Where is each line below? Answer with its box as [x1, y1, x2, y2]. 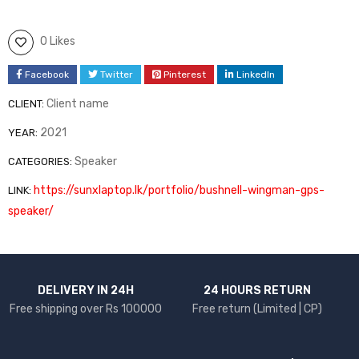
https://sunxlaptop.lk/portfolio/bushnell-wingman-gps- [34, 183, 325, 197]
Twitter [100, 68, 133, 80]
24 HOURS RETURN [204, 283, 311, 297]
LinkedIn [236, 68, 275, 80]
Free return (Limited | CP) [192, 301, 322, 316]
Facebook [25, 68, 69, 80]
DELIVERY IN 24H [38, 283, 134, 297]
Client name [46, 96, 109, 111]
